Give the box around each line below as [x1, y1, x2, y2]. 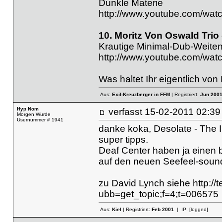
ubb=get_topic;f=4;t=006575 [98, 188, 219, 199]
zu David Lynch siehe [98, 177, 193, 188]
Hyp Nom [16, 106, 39, 111]
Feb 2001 [151, 207, 174, 213]
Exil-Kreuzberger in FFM [111, 92, 170, 98]
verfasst [108, 107, 145, 117]
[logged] [189, 207, 208, 213]
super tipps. [98, 134, 148, 145]
